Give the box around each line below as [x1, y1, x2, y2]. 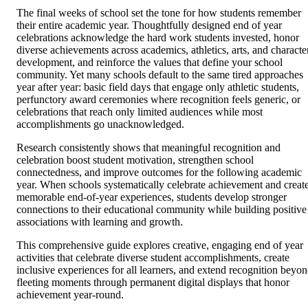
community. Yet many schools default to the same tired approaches [16, 69, 303, 81]
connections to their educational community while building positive [16, 203, 307, 216]
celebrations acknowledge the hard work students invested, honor [16, 32, 299, 44]
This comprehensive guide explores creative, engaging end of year [16, 239, 303, 252]
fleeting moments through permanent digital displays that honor [16, 276, 289, 289]
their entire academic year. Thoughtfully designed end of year [16, 19, 282, 32]
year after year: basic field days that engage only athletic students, [16, 81, 299, 93]
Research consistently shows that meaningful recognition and [16, 142, 280, 154]
